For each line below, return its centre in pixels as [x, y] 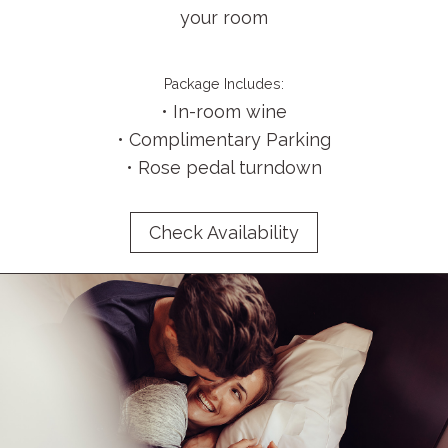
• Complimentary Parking [224, 139]
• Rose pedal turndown [224, 167]
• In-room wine [224, 111]
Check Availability [224, 232]
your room [224, 17]
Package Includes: [224, 83]
